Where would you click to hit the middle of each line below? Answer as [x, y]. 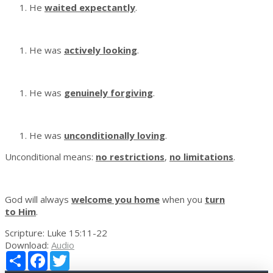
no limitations [201, 157]
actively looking [101, 50]
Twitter [85, 256]
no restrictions [130, 157]
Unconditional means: [50, 157]
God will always [38, 200]
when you [182, 200]
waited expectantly [90, 8]
